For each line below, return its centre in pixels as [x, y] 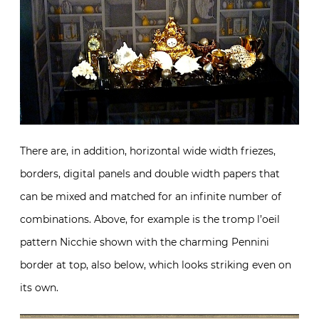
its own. [39, 288]
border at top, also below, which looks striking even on [156, 265]
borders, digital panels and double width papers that [150, 174]
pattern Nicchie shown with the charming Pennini [145, 242]
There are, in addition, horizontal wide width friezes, [148, 151]
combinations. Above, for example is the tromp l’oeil [150, 220]
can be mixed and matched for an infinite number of [151, 197]
